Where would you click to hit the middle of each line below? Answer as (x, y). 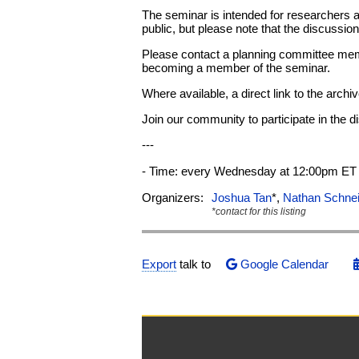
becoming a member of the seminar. (236, 67)
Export (159, 264)
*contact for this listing (259, 211)
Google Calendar (283, 264)
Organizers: (173, 197)
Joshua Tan (242, 197)
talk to (195, 264)
